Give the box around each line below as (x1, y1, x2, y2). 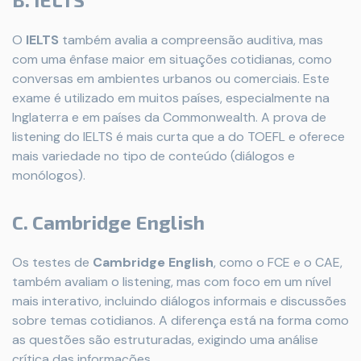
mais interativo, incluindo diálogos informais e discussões (12, 293, 346, 309)
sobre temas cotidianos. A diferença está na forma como (12, 312, 349, 329)
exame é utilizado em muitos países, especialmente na (12, 89, 330, 106)
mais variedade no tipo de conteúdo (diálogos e (12, 147, 295, 164)
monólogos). (12, 167, 85, 184)
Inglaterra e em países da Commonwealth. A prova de (12, 109, 326, 126)
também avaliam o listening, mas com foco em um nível (12, 273, 331, 290)
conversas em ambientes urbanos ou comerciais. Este (12, 70, 330, 87)
